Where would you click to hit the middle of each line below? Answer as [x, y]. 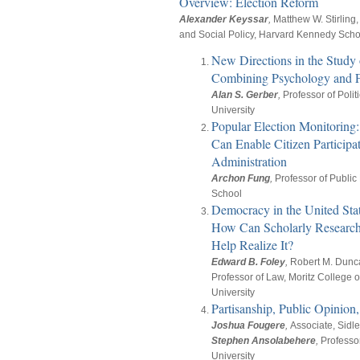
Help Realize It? [252, 245]
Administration [249, 162]
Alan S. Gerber [245, 95]
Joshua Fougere [248, 326]
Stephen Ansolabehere [264, 341]
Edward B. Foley [248, 262]
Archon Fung [241, 179]
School [227, 194]
